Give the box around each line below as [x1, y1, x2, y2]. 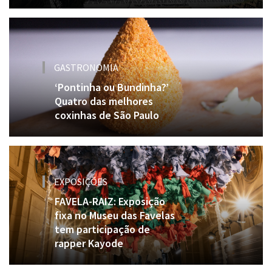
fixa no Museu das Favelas [55, 208, 175, 222]
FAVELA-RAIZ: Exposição [55, 194, 165, 208]
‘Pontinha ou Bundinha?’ [55, 80, 169, 94]
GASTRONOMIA [54, 61, 118, 73]
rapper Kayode [55, 236, 123, 250]
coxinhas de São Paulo [55, 107, 159, 122]
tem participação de [55, 222, 150, 236]
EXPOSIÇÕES [54, 175, 107, 188]
